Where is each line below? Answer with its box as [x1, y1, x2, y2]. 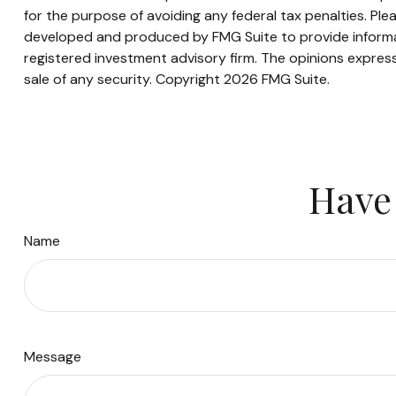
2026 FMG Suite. [223, 70, 330, 89]
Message [23, 347, 81, 367]
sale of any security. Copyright [23, 70, 224, 89]
